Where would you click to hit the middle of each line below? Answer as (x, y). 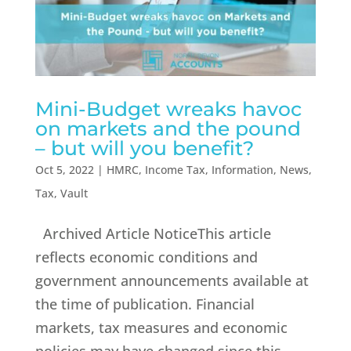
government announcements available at (172, 281)
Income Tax (175, 170)
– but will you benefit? (144, 148)
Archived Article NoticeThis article (153, 234)
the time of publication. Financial (145, 304)
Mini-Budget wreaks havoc (168, 109)
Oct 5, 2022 (64, 170)
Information (242, 170)
